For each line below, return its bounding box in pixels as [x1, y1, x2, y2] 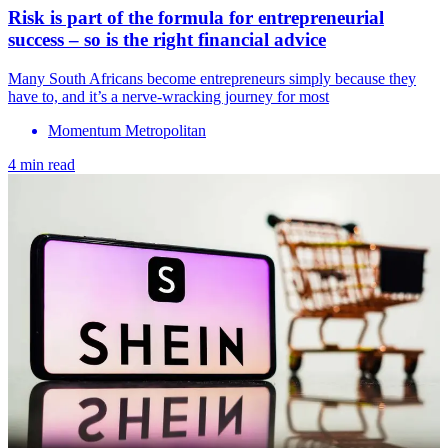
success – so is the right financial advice [8, 29, 326, 51]
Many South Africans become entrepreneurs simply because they [8, 70, 416, 88]
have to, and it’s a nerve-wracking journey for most [8, 88, 329, 106]
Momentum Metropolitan [48, 122, 206, 140]
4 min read [8, 156, 75, 174]
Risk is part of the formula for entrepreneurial [8, 7, 384, 29]
